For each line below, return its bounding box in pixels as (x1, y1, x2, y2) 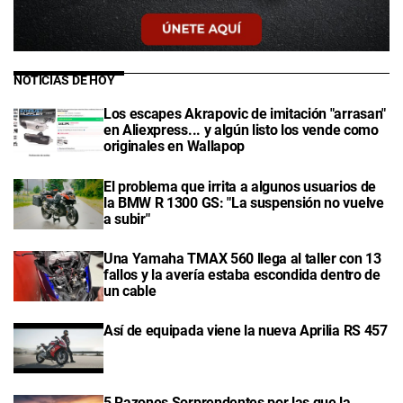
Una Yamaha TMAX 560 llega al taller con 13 (103, 249, 381, 267)
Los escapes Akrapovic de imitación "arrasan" (103, 105, 386, 123)
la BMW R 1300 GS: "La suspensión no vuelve (103, 193, 384, 211)
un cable (103, 282, 157, 300)
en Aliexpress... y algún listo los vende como (103, 121, 379, 139)
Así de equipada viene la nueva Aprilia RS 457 (103, 322, 388, 340)
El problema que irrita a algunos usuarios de (103, 177, 376, 195)
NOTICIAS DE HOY (13, 73, 115, 89)
